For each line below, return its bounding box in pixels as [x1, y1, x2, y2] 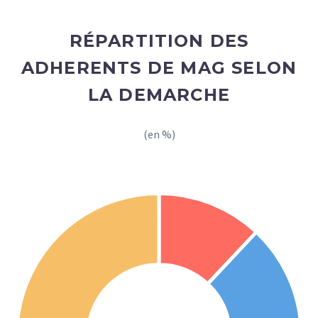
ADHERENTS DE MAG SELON [21, 57, 297, 78]
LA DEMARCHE [87, 84, 231, 105]
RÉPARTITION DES [69, 30, 249, 51]
